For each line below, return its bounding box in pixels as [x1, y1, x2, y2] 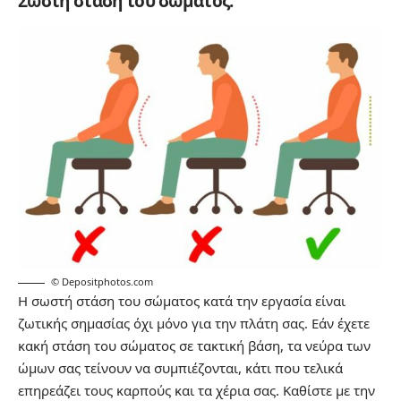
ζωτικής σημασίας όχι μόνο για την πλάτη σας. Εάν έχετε [18, 313, 370, 332]
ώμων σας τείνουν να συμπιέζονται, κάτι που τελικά [18, 358, 343, 377]
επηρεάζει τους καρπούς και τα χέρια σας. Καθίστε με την [18, 380, 375, 399]
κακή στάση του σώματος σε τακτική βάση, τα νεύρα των [18, 336, 371, 354]
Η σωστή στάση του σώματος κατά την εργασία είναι [18, 291, 346, 310]
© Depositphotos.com [51, 274, 153, 288]
